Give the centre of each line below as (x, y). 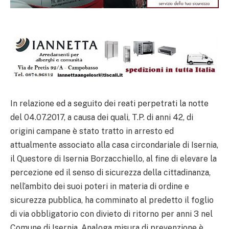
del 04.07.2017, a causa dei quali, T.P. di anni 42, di (102, 117)
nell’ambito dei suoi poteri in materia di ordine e (100, 186)
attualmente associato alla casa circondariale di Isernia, (114, 145)
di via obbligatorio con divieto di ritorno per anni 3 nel (111, 214)
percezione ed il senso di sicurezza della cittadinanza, (110, 172)
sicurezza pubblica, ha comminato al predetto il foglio (112, 200)
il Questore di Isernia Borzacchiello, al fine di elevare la (113, 158)
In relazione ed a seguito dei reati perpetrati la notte (109, 103)
